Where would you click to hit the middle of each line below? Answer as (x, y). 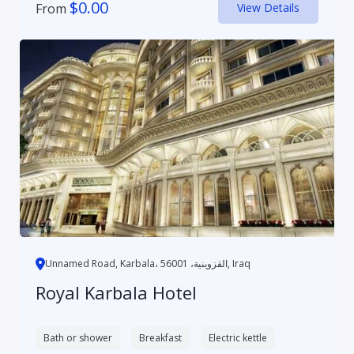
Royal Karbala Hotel (116, 292)
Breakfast (160, 337)
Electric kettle (237, 337)
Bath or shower (77, 337)
